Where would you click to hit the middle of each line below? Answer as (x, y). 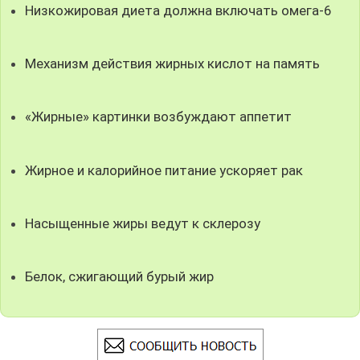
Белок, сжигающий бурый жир (120, 276)
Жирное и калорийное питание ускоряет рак (164, 170)
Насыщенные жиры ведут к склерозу (143, 223)
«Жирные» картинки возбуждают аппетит (159, 117)
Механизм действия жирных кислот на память (173, 64)
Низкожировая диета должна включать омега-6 (179, 10)
